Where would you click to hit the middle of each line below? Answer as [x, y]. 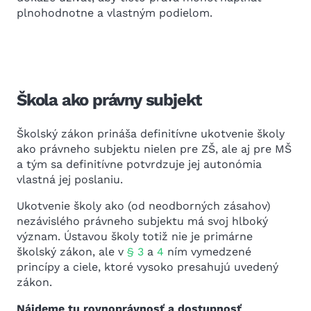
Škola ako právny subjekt [109, 100]
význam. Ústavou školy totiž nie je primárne [135, 236]
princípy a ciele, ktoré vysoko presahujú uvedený [148, 267]
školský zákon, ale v [72, 252]
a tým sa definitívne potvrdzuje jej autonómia [139, 164]
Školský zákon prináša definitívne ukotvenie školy [151, 134]
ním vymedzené [208, 252]
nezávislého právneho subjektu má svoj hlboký [142, 221]
